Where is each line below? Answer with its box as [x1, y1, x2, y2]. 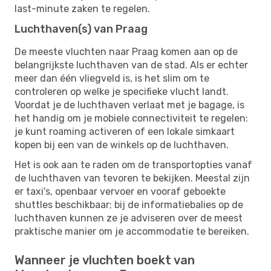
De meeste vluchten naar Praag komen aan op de [15, 45, 238, 57]
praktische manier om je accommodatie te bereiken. [15, 225, 249, 237]
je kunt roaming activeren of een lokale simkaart [15, 125, 235, 137]
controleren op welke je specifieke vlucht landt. [15, 85, 229, 97]
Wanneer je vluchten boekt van [15, 252, 195, 267]
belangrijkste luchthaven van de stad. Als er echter [15, 59, 248, 71]
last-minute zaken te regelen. [15, 2, 150, 15]
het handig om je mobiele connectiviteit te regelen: [15, 112, 248, 124]
